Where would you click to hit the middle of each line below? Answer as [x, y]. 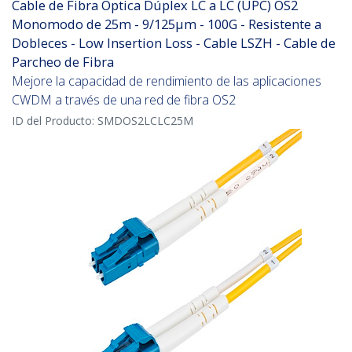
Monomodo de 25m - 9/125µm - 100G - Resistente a [167, 24]
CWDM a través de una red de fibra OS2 [124, 100]
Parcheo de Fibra [63, 62]
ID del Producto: [55, 121]
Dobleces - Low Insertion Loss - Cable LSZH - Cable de [174, 43]
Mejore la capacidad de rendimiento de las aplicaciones [167, 81]
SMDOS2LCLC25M [145, 121]
